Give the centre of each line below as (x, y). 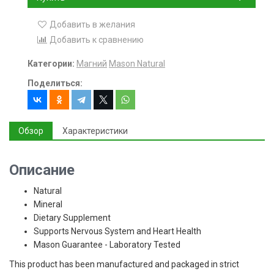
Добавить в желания (92, 24)
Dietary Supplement (72, 218)
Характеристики (95, 131)
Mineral (48, 204)
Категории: (51, 64)
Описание (42, 170)
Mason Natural (137, 64)
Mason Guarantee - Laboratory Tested (107, 245)
